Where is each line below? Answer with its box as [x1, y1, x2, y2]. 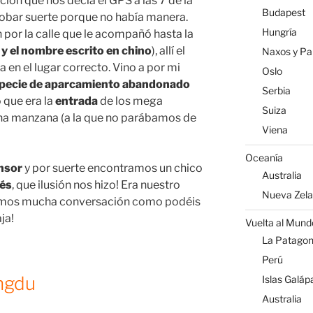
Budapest [261, 6, 305, 19]
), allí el [152, 44, 185, 58]
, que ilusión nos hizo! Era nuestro [12, 178, 180, 192]
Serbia [261, 85, 291, 97]
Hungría [261, 26, 297, 38]
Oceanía [245, 151, 283, 163]
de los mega [98, 94, 163, 108]
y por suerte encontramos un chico [22, 161, 203, 175]
